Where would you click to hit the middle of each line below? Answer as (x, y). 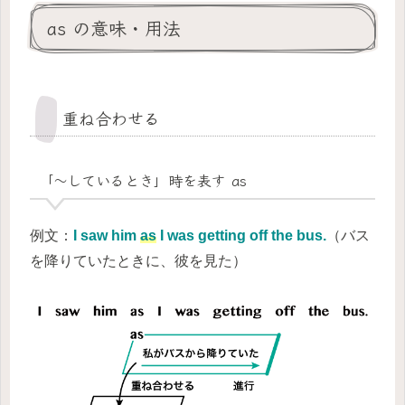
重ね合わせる (111, 117)
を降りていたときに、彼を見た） (138, 260)
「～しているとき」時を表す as (142, 180)
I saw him (107, 235)
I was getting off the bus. (241, 235)
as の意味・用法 (114, 27)
